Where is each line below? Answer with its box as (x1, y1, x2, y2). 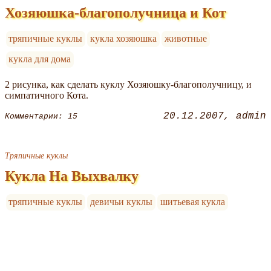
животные (164, 33, 207, 44)
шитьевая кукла (160, 197, 225, 207)
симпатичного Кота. (5, 90, 88, 101)
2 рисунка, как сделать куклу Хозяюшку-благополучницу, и (5, 79, 252, 90)
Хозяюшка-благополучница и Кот (5, 5, 226, 21)
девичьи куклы (90, 197, 153, 207)
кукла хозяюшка (90, 33, 157, 44)
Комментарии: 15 (5, 111, 77, 121)
